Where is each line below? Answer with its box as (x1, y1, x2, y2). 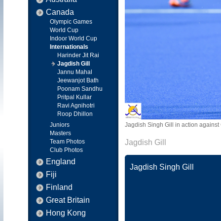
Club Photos (50, 147, 83, 153)
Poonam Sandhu (57, 85, 103, 92)
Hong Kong (46, 209, 86, 217)
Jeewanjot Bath (57, 77, 99, 84)
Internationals (50, 43, 88, 50)
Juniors (50, 121, 70, 128)
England (46, 157, 75, 166)
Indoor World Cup (50, 35, 97, 42)
